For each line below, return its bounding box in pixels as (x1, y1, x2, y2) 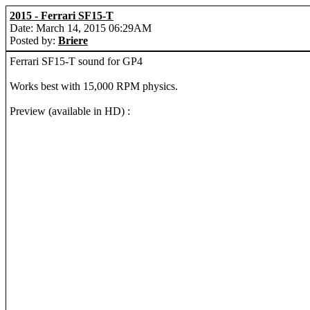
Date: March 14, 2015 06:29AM (10, 22, 152, 34)
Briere (58, 35, 88, 46)
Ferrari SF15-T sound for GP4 (10, 55, 143, 67)
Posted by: (10, 35, 58, 46)
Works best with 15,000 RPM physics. (10, 80, 178, 92)
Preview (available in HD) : (10, 105, 130, 117)
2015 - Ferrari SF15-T (10, 10, 113, 21)
